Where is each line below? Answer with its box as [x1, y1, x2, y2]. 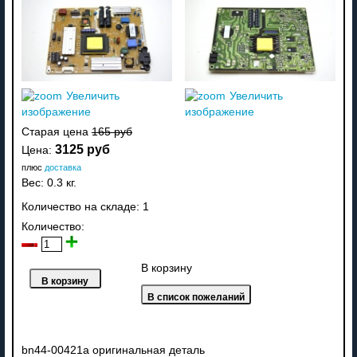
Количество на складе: [21, 200, 143, 213]
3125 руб [54, 142, 110, 156]
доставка [44, 162, 81, 172]
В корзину [140, 261, 192, 274]
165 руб [91, 125, 132, 138]
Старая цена [21, 125, 92, 138]
